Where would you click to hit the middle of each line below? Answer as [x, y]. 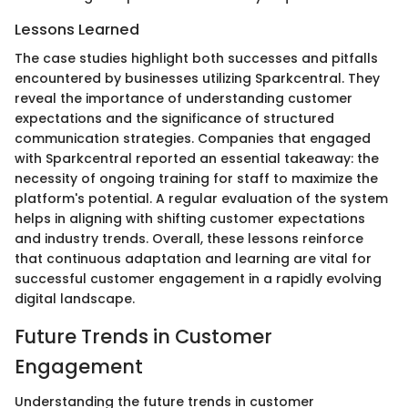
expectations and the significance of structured [174, 119]
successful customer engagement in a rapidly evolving [198, 279]
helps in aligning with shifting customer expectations [190, 219]
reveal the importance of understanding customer [184, 99]
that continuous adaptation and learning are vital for [193, 259]
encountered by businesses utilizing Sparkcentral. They [197, 79]
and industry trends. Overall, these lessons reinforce [189, 239]
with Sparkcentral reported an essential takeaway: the [197, 159]
